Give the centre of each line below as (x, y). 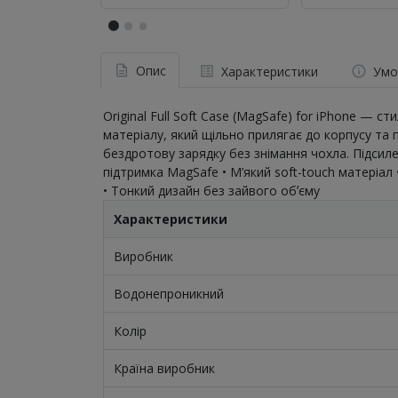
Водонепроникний (168, 293)
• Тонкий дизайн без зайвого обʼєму (211, 190)
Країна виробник (164, 368)
